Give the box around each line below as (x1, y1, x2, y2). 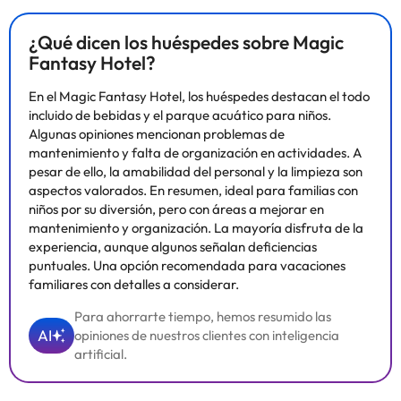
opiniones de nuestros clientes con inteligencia (74, 327, 339, 344)
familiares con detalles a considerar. (29, 276, 239, 293)
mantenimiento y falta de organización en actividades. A (29, 144, 362, 161)
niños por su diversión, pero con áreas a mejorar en (29, 200, 324, 218)
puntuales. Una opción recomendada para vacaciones (29, 257, 346, 274)
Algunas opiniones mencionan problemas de (29, 125, 285, 142)
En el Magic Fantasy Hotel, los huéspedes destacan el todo (29, 88, 370, 105)
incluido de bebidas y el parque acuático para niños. (29, 107, 331, 124)
